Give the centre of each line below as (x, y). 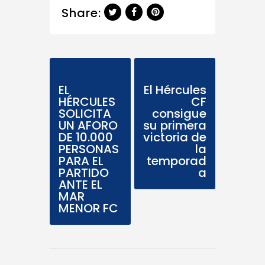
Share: (81, 13)
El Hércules (175, 90)
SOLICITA (85, 114)
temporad (177, 161)
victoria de (175, 138)
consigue (179, 114)
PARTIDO (84, 173)
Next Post (177, 75)
